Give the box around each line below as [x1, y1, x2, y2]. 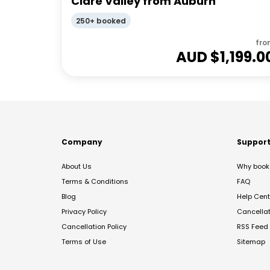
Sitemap [237, 236, 265, 246]
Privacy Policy [61, 206, 107, 216]
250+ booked [76, 15, 126, 26]
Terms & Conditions [61, 176, 128, 186]
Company [61, 136, 102, 147]
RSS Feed [237, 221, 268, 231]
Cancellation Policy [61, 221, 127, 231]
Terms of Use [61, 236, 106, 246]
